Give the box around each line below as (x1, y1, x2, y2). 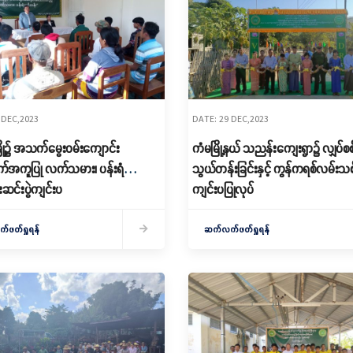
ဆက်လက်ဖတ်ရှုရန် (204, 223, 269, 235)
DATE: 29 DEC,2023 (192, 113, 269, 124)
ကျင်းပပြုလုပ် (192, 180, 253, 198)
